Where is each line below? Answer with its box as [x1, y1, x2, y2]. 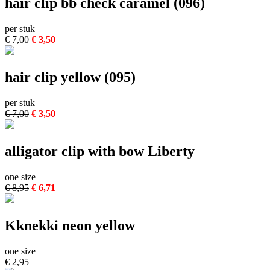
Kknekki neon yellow [5, 217, 135, 233]
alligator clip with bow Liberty [5, 143, 195, 160]
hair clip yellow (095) [5, 69, 136, 86]
